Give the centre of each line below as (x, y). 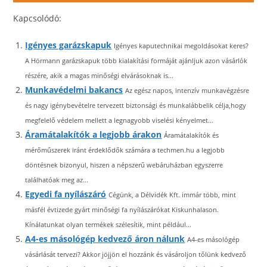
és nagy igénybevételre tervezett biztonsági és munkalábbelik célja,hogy (136, 105)
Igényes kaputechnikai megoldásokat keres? (181, 46)
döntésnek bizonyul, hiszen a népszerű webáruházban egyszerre (124, 165)
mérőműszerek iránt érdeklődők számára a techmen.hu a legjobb (125, 150)
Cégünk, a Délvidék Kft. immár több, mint (173, 195)
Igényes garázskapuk (69, 45)
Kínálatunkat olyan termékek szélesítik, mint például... (108, 224)
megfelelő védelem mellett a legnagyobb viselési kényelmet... (119, 120)
